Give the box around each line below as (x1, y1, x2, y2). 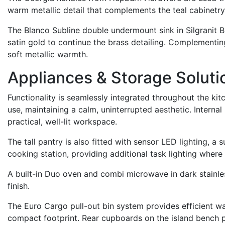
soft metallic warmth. (8, 49, 88, 59)
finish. (8, 181, 30, 191)
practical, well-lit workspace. (8, 117, 120, 127)
